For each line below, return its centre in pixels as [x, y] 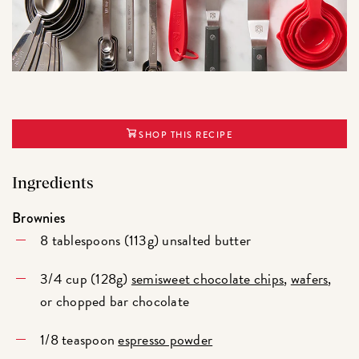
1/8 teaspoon [79, 339]
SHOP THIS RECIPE [184, 135]
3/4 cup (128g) [86, 278]
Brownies [39, 218]
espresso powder [165, 339]
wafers [309, 278]
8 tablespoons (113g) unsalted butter [146, 240]
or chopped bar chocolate [115, 301]
